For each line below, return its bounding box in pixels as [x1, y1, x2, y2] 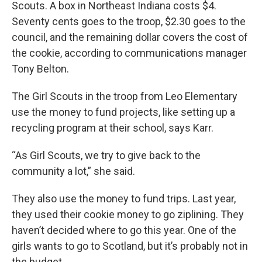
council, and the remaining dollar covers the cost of [12, 31, 248, 43]
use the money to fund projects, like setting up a [12, 106, 235, 118]
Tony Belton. [12, 63, 69, 75]
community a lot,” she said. [12, 165, 135, 177]
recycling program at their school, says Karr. [12, 122, 213, 134]
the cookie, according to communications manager [12, 47, 247, 59]
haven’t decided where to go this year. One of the [12, 224, 236, 236]
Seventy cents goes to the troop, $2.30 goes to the [12, 15, 246, 27]
